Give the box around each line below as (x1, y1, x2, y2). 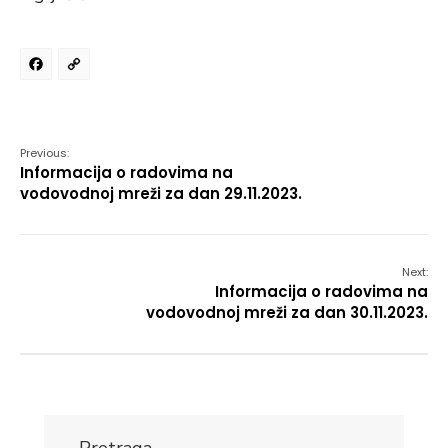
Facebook (59, 49, 191, 92)
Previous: (20, 145, 69, 161)
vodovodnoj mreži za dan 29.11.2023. (20, 183, 302, 204)
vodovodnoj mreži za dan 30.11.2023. (146, 302, 428, 323)
